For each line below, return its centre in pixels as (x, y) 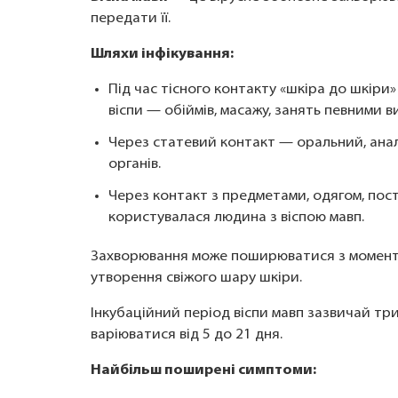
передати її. (131, 19)
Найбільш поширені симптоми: (203, 370)
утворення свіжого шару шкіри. (196, 278)
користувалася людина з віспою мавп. (236, 218)
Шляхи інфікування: (162, 54)
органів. (135, 164)
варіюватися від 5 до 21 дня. (187, 335)
